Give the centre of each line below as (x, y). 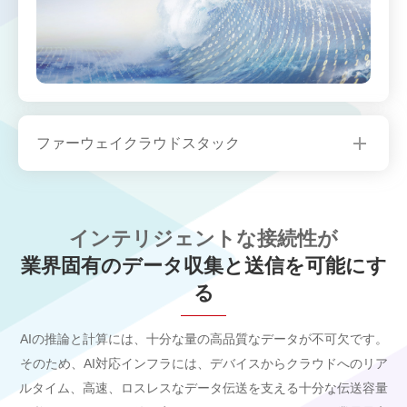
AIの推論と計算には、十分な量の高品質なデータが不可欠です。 (203, 338)
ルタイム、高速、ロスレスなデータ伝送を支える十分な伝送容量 (203, 387)
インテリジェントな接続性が (203, 238)
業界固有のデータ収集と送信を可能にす (203, 265)
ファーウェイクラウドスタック (138, 143)
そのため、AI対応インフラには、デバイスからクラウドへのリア (203, 363)
